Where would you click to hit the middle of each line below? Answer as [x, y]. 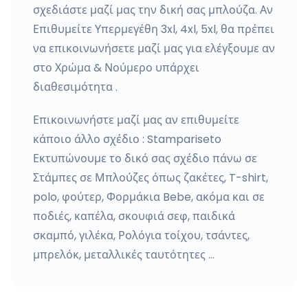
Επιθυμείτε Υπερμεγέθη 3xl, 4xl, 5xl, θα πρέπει [154, 29]
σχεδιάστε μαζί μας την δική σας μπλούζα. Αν [153, 10]
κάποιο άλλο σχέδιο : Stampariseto [127, 139]
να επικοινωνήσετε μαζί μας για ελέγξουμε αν [154, 48]
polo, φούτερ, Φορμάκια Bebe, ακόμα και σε [149, 197]
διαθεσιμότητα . [75, 87]
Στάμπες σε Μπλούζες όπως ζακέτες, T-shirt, [151, 178]
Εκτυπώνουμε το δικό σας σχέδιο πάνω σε [145, 158]
